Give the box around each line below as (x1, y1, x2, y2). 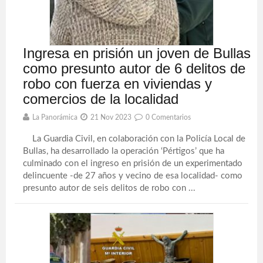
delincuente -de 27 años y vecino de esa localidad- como (23, 171, 243, 180)
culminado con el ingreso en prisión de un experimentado (23, 159, 243, 168)
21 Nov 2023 (90, 114, 132, 121)
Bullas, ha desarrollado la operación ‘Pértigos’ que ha (23, 147, 225, 156)
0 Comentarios (146, 114, 191, 121)
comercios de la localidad (23, 91, 179, 107)
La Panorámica (32, 114, 78, 121)
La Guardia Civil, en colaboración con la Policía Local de (23, 134, 246, 143)
